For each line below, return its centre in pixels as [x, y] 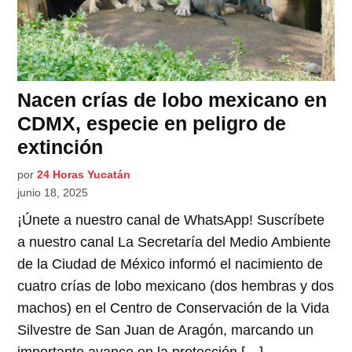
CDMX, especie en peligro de [152, 124]
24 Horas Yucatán [84, 175]
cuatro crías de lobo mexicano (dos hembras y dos [176, 286]
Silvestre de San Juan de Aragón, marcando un [166, 330]
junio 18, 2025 [53, 193]
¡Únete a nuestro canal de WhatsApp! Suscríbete [171, 220]
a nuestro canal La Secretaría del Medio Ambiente [174, 242]
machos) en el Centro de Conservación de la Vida [174, 308]
